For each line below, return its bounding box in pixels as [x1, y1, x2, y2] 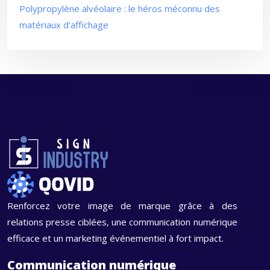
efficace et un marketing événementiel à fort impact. [7, 231, 224, 244]
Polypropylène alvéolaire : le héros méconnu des [19, 2, 220, 14]
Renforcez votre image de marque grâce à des [7, 199, 237, 212]
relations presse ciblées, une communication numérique [7, 215, 237, 228]
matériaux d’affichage [19, 19, 108, 31]
